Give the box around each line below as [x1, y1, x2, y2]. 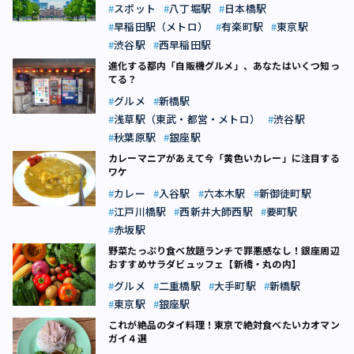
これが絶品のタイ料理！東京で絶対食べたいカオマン [108, 318, 340, 331]
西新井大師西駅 [179, 204, 253, 219]
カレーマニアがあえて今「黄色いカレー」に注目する [108, 151, 340, 164]
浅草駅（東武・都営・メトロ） [114, 111, 261, 126]
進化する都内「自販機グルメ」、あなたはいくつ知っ [108, 58, 340, 72]
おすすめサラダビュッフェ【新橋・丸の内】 [108, 257, 301, 270]
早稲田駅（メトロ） [114, 19, 209, 34]
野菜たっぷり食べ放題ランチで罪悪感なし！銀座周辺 [108, 243, 340, 257]
